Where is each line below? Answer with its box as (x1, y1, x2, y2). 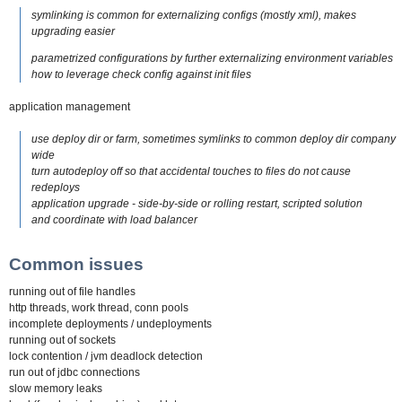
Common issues (9, 254, 144, 274)
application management (9, 100, 130, 113)
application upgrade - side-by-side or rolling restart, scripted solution (31, 197, 363, 210)
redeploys (31, 180, 80, 194)
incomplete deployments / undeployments (9, 318, 212, 331)
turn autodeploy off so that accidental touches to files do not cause (31, 164, 351, 178)
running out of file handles (9, 285, 135, 299)
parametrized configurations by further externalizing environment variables (31, 51, 393, 65)
